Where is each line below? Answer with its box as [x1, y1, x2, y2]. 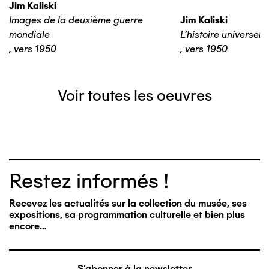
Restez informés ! [9, 169, 169, 194]
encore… [9, 220, 47, 232]
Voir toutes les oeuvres [57, 86, 212, 105]
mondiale [9, 29, 50, 41]
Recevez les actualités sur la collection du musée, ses [9, 198, 247, 210]
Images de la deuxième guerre [9, 14, 143, 26]
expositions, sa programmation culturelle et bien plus [9, 209, 245, 221]
